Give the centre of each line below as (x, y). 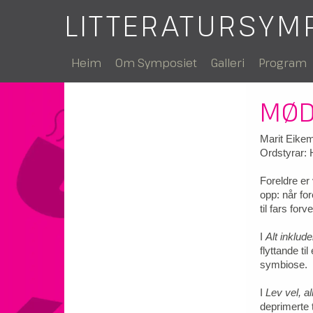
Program (283, 63)
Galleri (228, 63)
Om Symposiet (156, 63)
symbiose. (284, 264)
